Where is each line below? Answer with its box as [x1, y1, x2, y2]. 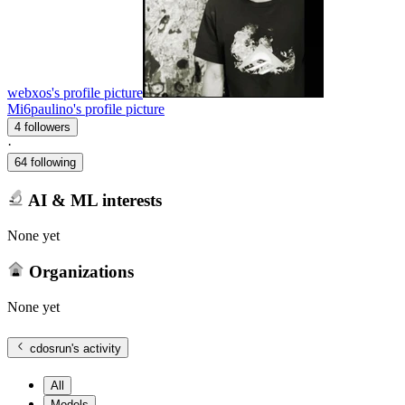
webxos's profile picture [7, 85, 143, 101]
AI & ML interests [24, 190, 162, 210]
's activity [71, 341, 122, 355]
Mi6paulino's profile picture [7, 101, 165, 118]
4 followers [24, 120, 71, 135]
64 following [14, 155, 76, 170]
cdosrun [30, 341, 72, 355]
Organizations [24, 262, 134, 282]
